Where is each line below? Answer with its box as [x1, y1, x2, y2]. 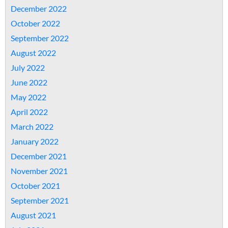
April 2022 [11, 107, 48, 117]
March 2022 [11, 122, 53, 131]
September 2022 [11, 33, 69, 43]
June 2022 [11, 77, 47, 87]
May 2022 [11, 92, 46, 102]
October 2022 [11, 18, 60, 28]
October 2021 [11, 181, 60, 190]
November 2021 [11, 166, 68, 176]
